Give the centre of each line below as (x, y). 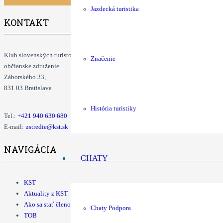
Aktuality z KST (46, 194)
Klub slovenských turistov (40, 55)
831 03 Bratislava (28, 88)
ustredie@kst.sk (47, 127)
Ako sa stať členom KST (56, 205)
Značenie (103, 59)
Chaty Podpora (111, 208)
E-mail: (15, 127)
